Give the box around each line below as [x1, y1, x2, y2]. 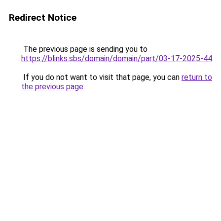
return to [182, 73, 212, 82]
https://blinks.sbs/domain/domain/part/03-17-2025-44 [21, 54, 212, 63]
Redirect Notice [9, 12, 76, 23]
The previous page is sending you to [21, 44, 147, 54]
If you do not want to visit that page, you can [21, 73, 182, 82]
